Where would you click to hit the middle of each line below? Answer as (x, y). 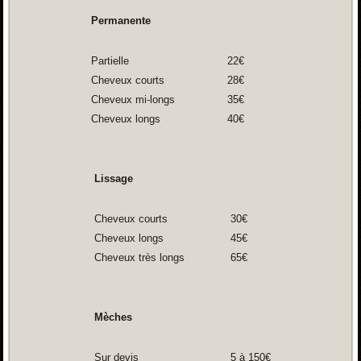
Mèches (111, 317)
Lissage (112, 179)
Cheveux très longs (137, 258)
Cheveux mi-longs (133, 100)
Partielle (110, 61)
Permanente (120, 21)
